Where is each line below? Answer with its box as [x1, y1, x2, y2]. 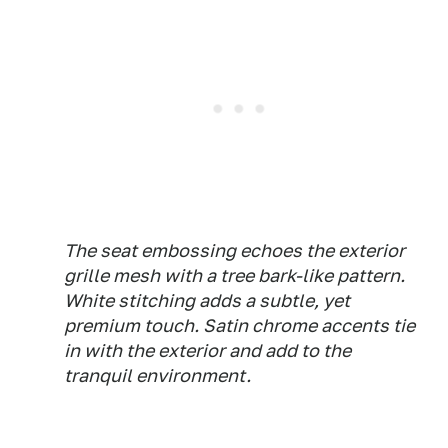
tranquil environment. [64, 365, 251, 386]
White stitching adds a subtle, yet [64, 290, 350, 311]
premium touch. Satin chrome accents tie [64, 315, 415, 336]
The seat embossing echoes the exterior [64, 240, 405, 261]
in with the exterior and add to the [64, 340, 351, 361]
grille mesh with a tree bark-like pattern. [64, 265, 405, 286]
